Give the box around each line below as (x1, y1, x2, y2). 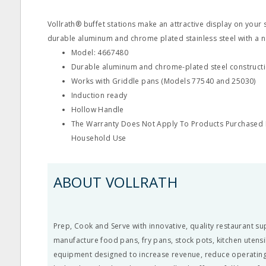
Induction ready (71, 90, 128, 100)
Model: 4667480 (71, 47, 129, 58)
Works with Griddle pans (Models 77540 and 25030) (71, 76, 256, 86)
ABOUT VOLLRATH (53, 172, 178, 192)
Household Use (71, 133, 126, 143)
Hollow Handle (71, 104, 124, 115)
